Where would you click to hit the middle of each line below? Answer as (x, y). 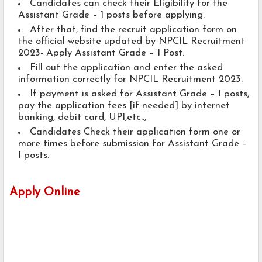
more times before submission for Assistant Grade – (133, 144)
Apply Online (45, 193)
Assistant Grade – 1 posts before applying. (111, 15)
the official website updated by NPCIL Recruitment (132, 42)
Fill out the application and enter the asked (126, 68)
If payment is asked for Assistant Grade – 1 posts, (139, 94)
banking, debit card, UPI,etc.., (84, 118)
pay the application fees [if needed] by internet (124, 106)
